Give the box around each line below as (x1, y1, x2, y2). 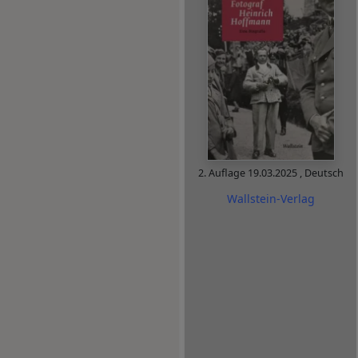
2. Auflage (197, 165, 248, 180)
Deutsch (304, 165, 344, 180)
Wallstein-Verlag (226, 191, 315, 207)
